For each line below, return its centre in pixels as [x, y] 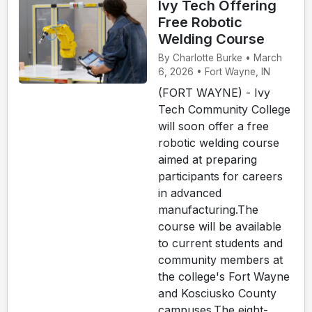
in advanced [190, 193]
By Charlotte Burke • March [220, 57]
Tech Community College [224, 109]
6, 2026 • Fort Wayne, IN [214, 71]
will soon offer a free [213, 126]
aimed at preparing [208, 159]
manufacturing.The [208, 209]
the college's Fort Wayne [224, 276]
